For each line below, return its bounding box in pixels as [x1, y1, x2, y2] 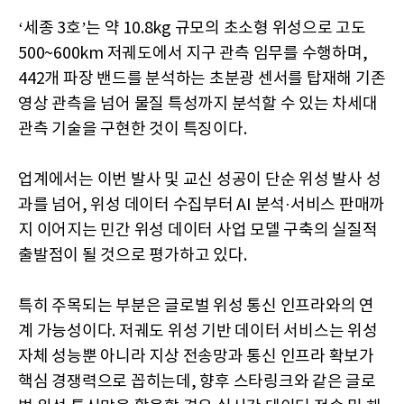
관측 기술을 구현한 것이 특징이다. [18, 120, 247, 139]
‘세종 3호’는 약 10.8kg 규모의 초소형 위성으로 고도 [18, 19, 366, 38]
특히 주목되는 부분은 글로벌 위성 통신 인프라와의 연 [18, 297, 374, 316]
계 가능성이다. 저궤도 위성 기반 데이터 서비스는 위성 [18, 322, 378, 341]
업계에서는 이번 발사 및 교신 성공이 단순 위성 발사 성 [18, 170, 381, 189]
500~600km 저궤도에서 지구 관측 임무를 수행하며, [18, 44, 368, 63]
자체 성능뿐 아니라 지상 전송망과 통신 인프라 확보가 [18, 347, 374, 366]
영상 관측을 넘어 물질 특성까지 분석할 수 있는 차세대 [18, 95, 378, 114]
